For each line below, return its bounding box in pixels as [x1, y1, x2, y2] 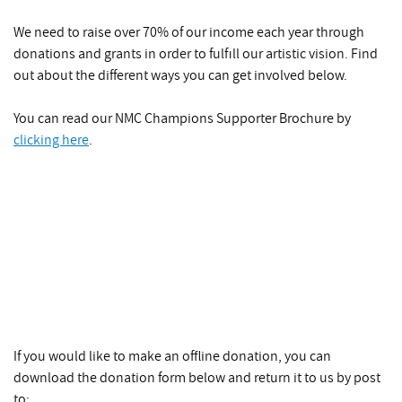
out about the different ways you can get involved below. [13, 67, 350, 83]
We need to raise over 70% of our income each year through [13, 24, 364, 39]
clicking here [13, 132, 89, 147]
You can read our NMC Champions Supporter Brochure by [13, 110, 351, 126]
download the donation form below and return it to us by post [13, 370, 380, 385]
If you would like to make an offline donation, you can [13, 348, 331, 363]
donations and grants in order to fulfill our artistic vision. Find [13, 46, 378, 61]
